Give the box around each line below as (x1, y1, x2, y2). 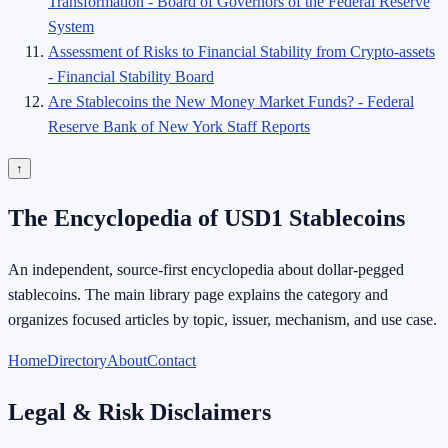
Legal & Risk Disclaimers (8, 399, 271, 426)
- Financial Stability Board (48, 67, 214, 85)
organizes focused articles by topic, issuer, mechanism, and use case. (8, 311, 437, 329)
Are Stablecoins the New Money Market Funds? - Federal (48, 92, 414, 110)
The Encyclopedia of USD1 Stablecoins (8, 205, 405, 232)
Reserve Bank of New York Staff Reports (48, 117, 310, 135)
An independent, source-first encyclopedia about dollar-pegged (8, 261, 404, 279)
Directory (47, 352, 107, 370)
